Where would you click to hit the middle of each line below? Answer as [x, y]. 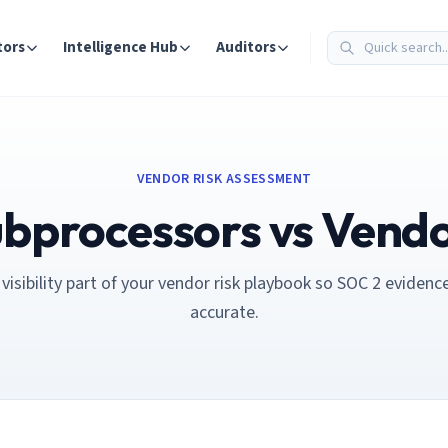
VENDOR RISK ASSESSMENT [224, 179]
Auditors [246, 47]
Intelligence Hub [120, 47]
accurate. [224, 312]
